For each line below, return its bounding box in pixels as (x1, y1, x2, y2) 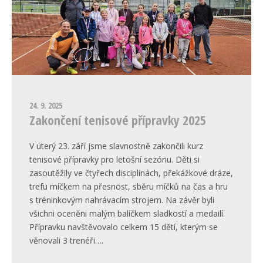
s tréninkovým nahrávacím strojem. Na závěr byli (29, 194, 214, 205)
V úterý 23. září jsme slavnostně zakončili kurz (29, 140, 203, 151)
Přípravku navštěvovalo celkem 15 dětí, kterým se (29, 221, 218, 232)
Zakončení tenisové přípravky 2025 (29, 110, 206, 129)
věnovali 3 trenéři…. (29, 234, 103, 246)
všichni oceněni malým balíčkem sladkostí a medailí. (29, 207, 225, 219)
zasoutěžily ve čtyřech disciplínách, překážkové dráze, (29, 167, 233, 178)
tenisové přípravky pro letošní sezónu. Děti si (29, 153, 200, 165)
